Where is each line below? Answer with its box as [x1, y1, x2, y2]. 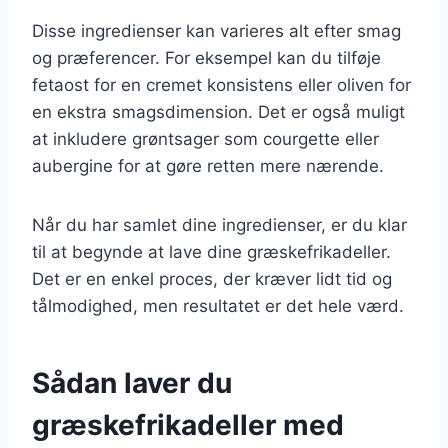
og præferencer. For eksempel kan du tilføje [32, 47, 381, 68]
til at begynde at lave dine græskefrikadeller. [32, 241, 391, 262]
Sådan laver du [32, 365, 232, 400]
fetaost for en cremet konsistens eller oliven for [32, 74, 411, 95]
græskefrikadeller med [32, 407, 344, 442]
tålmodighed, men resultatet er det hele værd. [32, 295, 404, 316]
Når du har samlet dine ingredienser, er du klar [32, 214, 407, 235]
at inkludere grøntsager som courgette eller [32, 128, 379, 149]
